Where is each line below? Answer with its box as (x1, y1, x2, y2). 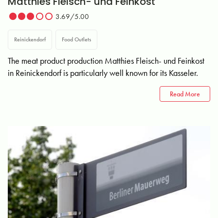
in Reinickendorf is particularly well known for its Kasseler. (8, 67, 198, 78)
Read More (170, 90, 200, 98)
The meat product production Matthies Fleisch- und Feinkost (8, 55, 204, 66)
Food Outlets (62, 36, 91, 43)
